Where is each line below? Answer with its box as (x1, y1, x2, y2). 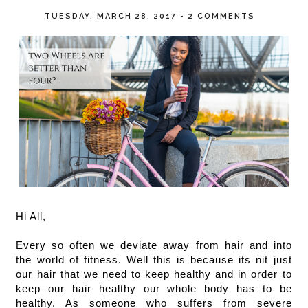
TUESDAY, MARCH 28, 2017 (45, 12, 181, 21)
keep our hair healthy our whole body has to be (16, 283, 292, 294)
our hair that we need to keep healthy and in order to (16, 268, 292, 280)
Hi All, (16, 210, 50, 222)
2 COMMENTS (188, 12, 256, 21)
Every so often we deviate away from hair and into (16, 239, 292, 251)
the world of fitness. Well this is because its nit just (16, 254, 292, 265)
